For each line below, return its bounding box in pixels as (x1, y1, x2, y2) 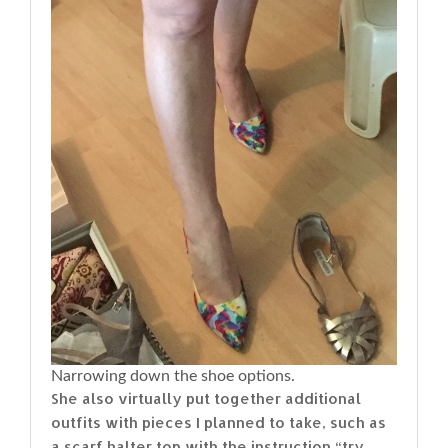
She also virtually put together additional (51, 388, 361, 408)
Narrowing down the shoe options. (51, 367, 295, 384)
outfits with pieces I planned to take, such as (51, 412, 386, 432)
